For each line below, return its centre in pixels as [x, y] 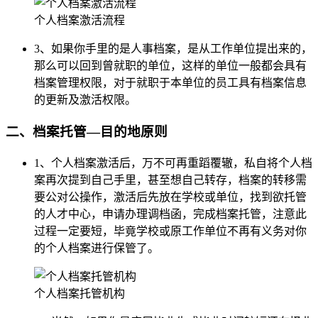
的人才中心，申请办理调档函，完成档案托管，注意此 [170, 214]
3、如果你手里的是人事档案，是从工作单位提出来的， [173, 49]
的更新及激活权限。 [85, 100]
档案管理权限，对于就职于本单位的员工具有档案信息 [170, 83]
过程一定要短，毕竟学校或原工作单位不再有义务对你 [170, 231]
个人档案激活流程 [79, 21]
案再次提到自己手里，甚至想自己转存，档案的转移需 [170, 180]
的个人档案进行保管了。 [97, 248]
